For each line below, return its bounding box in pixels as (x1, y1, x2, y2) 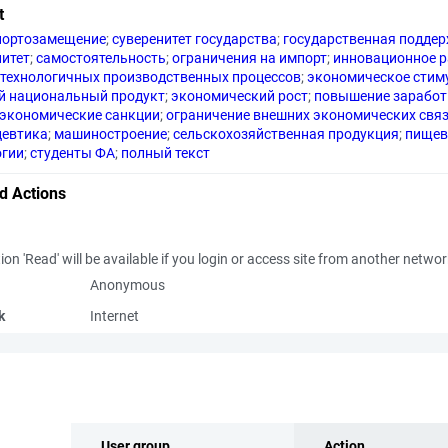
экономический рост (171, 88, 308, 104)
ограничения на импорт (172, 50, 327, 66)
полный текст (121, 145, 210, 161)
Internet (90, 308, 139, 324)
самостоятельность (36, 50, 166, 66)
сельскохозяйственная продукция (173, 126, 399, 142)
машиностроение (54, 126, 167, 142)
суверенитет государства (112, 31, 277, 47)
